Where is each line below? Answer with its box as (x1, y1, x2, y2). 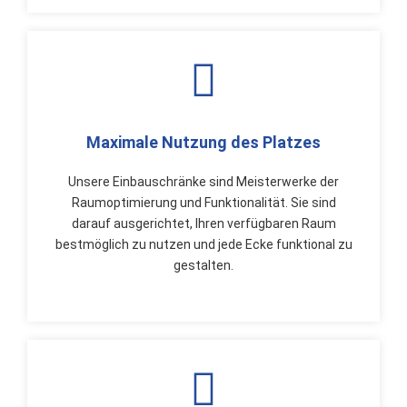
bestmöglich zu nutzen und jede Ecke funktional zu (55, 237, 352, 252)
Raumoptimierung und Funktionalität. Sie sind (71, 195, 336, 210)
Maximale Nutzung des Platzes (86, 133, 321, 152)
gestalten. (174, 258, 233, 273)
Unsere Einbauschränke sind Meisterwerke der (68, 174, 339, 189)
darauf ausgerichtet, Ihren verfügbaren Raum (71, 216, 336, 231)
